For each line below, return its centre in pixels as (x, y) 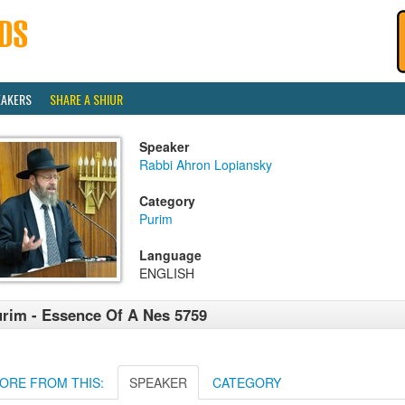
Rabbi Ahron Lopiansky (206, 165)
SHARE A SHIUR (86, 99)
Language (170, 255)
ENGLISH (167, 273)
